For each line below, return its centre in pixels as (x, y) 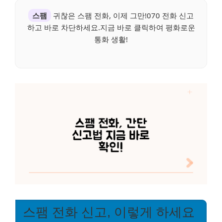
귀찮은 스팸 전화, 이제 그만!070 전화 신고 (122, 16)
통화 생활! (111, 39)
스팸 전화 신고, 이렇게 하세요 (109, 212)
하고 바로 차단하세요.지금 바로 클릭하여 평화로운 (111, 28)
